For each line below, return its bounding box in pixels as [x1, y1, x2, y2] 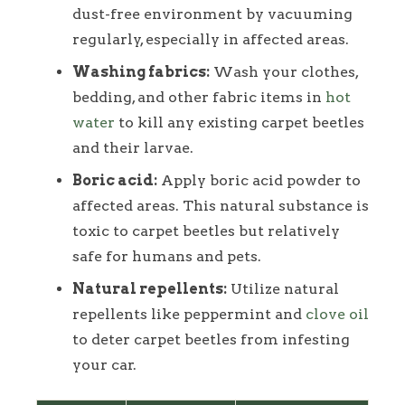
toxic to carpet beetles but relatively [72, 222, 340, 240]
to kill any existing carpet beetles [115, 114, 364, 132]
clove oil [306, 306, 369, 324]
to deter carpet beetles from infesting [72, 331, 350, 349]
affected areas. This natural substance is [72, 197, 369, 215]
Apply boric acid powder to [157, 172, 361, 190]
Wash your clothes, [210, 63, 358, 81]
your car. [72, 356, 137, 374]
